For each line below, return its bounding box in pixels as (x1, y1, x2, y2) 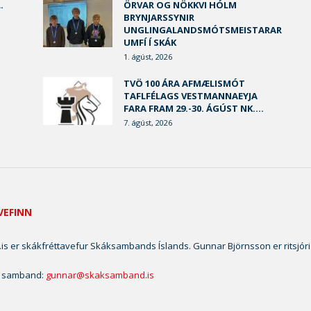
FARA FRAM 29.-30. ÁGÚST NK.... (124, 102, 264, 115)
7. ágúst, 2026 (124, 117, 172, 128)
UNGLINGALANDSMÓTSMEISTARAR (124, 24, 282, 36)
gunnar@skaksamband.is (46, 269, 154, 281)
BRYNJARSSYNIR (124, 11, 194, 24)
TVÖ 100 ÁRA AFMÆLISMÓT (124, 77, 245, 90)
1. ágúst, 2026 (124, 51, 172, 62)
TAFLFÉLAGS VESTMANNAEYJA (124, 90, 258, 102)
